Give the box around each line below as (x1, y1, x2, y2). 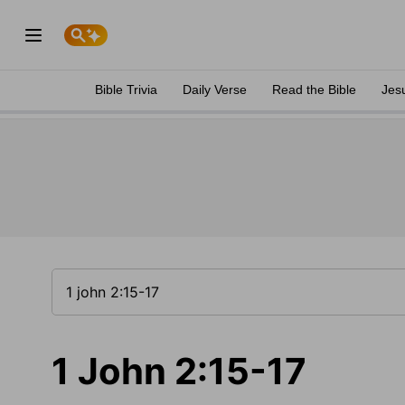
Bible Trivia (95, 82, 157, 97)
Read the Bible (272, 82, 356, 97)
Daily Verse (183, 82, 247, 97)
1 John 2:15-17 (52, 349, 306, 393)
